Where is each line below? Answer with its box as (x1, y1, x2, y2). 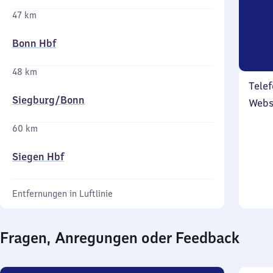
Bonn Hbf (12, 37, 56, 49)
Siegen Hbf (12, 151, 64, 163)
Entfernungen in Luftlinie (12, 188, 113, 199)
